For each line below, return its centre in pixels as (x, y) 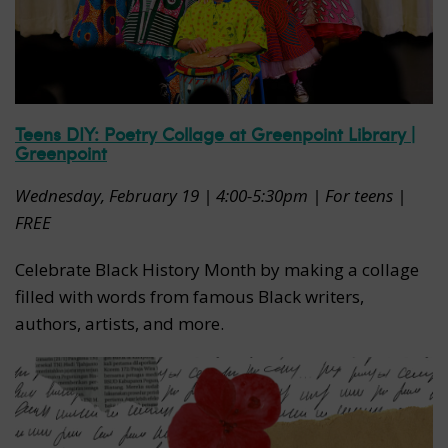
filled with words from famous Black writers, (189, 297)
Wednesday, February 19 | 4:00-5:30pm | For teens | (210, 196)
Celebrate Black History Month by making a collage (217, 270)
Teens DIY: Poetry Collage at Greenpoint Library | (215, 134)
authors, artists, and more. (119, 324)
